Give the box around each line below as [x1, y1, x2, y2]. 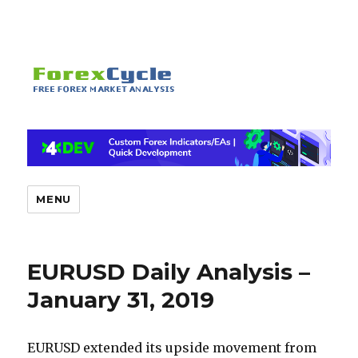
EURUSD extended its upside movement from [27, 340, 317, 356]
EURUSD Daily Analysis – [27, 258, 311, 286]
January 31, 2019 [27, 286, 215, 314]
